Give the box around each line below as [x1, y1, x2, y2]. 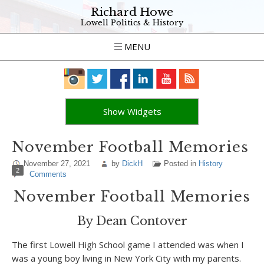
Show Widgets [103, 105, 161, 117]
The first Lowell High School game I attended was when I [12, 239, 244, 250]
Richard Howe [91, 5, 173, 19]
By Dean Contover [77, 214, 187, 228]
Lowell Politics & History [81, 18, 183, 28]
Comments [29, 170, 67, 179]
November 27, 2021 [24, 159, 90, 168]
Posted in [164, 159, 199, 168]
